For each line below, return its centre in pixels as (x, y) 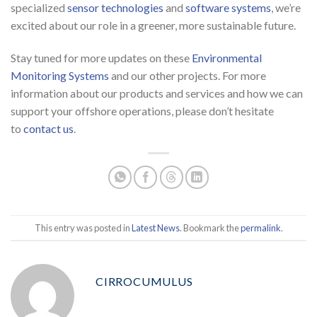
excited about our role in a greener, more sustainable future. (153, 25)
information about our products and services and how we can (157, 93)
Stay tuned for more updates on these (101, 58)
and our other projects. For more (188, 76)
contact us (48, 129)
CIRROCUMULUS (144, 282)
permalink (260, 227)
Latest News (155, 227)
